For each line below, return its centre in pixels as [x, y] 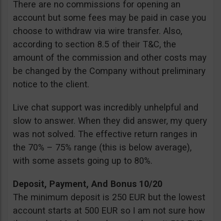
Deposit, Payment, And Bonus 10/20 [88, 184]
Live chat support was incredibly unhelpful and [106, 107]
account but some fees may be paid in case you [110, 17]
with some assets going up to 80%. [83, 160]
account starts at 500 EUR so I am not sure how [109, 210]
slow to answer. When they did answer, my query [110, 120]
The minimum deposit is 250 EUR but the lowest [109, 197]
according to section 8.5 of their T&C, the [94, 44]
